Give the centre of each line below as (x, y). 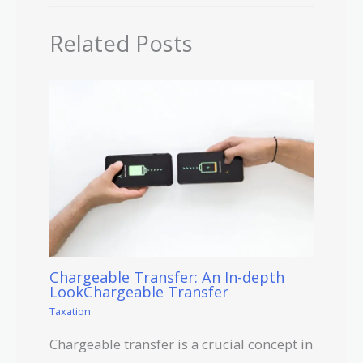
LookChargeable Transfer (139, 291)
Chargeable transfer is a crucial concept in (181, 344)
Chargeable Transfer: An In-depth (167, 277)
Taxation (70, 312)
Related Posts (122, 44)
